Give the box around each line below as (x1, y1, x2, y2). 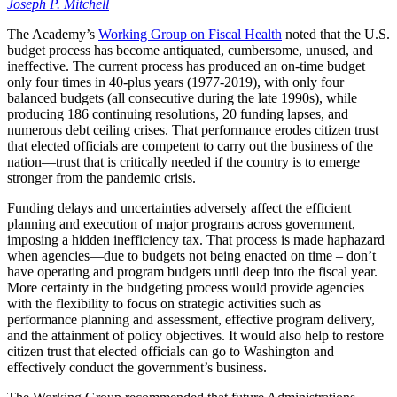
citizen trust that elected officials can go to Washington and (7, 343, 334, 359)
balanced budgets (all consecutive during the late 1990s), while (7, 90, 357, 105)
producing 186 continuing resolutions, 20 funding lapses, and (7, 105, 348, 121)
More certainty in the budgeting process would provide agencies (7, 279, 364, 295)
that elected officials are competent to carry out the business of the (7, 137, 373, 153)
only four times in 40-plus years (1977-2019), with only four (7, 74, 344, 90)
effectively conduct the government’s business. (7, 359, 267, 375)
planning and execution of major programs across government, (7, 215, 355, 231)
